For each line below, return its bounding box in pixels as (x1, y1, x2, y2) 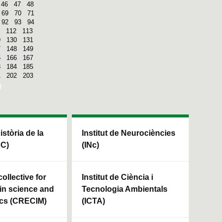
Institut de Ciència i (82, 172, 153, 181)
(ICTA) (82, 196, 105, 205)
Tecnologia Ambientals (82, 184, 167, 193)
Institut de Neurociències (82, 128, 175, 137)
